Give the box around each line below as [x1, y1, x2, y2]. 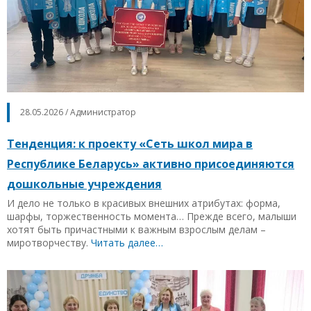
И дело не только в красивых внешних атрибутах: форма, [7, 196, 280, 210]
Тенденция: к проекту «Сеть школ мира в [7, 136, 253, 152]
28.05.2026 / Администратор [20, 106, 136, 119]
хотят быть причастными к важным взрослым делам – [7, 223, 266, 237]
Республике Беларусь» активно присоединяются [7, 156, 294, 172]
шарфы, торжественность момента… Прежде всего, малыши [7, 210, 296, 224]
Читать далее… [91, 236, 163, 250]
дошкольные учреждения [7, 176, 162, 192]
